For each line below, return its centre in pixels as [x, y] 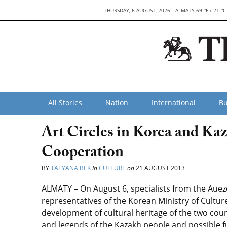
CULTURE [112, 168]
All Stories [65, 103]
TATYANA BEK [71, 168]
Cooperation [83, 154]
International [174, 103]
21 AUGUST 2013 [160, 168]
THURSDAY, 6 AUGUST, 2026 [137, 10]
